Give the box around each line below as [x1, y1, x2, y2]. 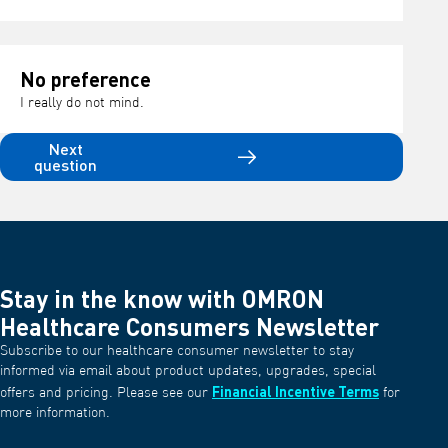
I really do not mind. [20, 96, 144, 110]
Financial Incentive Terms [212, 382, 379, 401]
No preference [20, 66, 151, 92]
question [34, 154, 98, 175]
